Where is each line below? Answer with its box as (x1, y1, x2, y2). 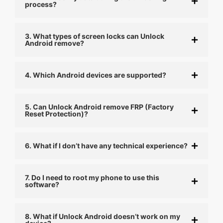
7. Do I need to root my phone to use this (25, 173, 159, 182)
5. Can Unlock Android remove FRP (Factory (25, 102, 174, 111)
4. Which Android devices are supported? (25, 70, 166, 79)
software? (25, 180, 59, 189)
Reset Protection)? (25, 109, 88, 118)
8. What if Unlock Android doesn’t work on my (25, 212, 180, 221)
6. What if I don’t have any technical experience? (25, 141, 188, 150)
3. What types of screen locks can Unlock (25, 31, 164, 40)
